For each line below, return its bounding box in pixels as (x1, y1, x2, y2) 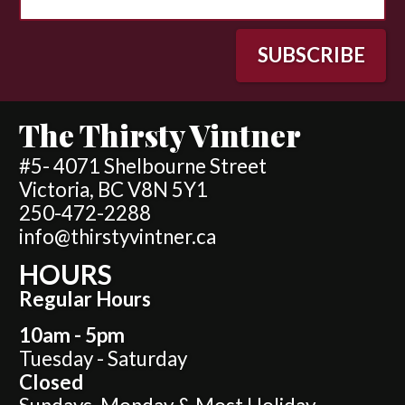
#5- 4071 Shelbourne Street (19, 153, 267, 178)
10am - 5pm (19, 322, 125, 347)
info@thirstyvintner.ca (19, 223, 216, 249)
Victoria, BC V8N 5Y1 (19, 176, 208, 202)
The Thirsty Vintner (19, 115, 301, 155)
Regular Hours (19, 286, 151, 311)
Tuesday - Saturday (19, 345, 187, 371)
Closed (19, 369, 83, 394)
